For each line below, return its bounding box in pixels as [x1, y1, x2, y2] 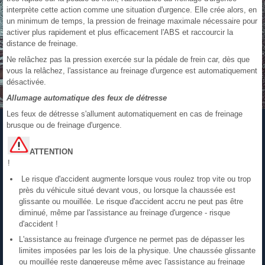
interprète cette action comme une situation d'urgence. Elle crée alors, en [7, 5, 257, 15]
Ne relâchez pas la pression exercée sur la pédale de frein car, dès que [7, 55, 250, 64]
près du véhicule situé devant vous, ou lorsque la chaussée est [19, 186, 235, 195]
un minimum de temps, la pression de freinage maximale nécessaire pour [7, 17, 257, 26]
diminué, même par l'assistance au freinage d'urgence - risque [19, 208, 230, 218]
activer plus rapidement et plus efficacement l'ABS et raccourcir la [7, 28, 233, 37]
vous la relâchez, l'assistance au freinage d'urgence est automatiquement [7, 66, 257, 76]
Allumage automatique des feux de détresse [7, 93, 167, 103]
